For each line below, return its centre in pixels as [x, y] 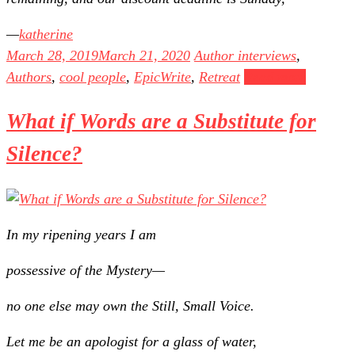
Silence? [44, 154]
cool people [93, 76]
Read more [275, 76]
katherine [46, 34]
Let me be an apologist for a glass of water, [132, 341]
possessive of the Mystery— [86, 270]
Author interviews [245, 55]
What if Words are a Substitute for [161, 122]
